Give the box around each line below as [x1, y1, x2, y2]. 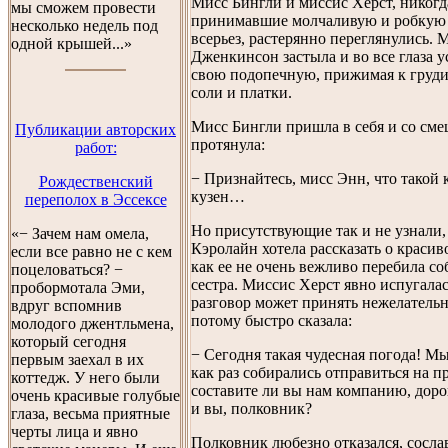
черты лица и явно [11, 423, 138, 440]
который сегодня [11, 333, 126, 350]
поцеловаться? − [11, 261, 123, 278]
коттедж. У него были [11, 369, 160, 386]
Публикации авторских [15, 121, 176, 138]
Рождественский [38, 173, 153, 190]
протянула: [191, 135, 265, 153]
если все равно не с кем [11, 243, 172, 260]
